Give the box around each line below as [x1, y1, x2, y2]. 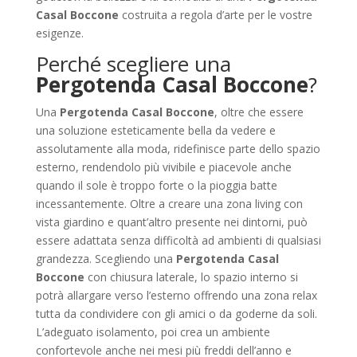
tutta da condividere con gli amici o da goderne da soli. [35, 306, 317, 321]
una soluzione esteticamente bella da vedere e [35, 123, 276, 138]
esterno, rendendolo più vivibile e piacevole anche [35, 159, 292, 175]
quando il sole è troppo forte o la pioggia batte [35, 178, 277, 193]
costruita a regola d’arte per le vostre [118, 7, 312, 22]
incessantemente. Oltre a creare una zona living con [35, 196, 303, 211]
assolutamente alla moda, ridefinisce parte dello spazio [35, 141, 320, 156]
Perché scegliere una [35, 49, 231, 78]
